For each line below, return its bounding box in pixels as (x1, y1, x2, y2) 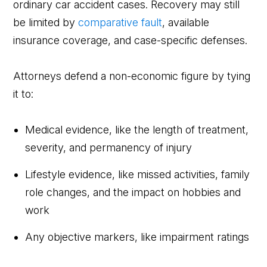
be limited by (13, 15, 79, 29)
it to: (13, 87, 34, 100)
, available (162, 15, 210, 29)
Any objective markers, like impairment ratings (25, 230, 250, 243)
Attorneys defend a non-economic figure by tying (13, 69, 251, 82)
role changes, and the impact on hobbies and (25, 185, 241, 198)
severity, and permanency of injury (25, 141, 193, 154)
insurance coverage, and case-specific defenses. (13, 33, 248, 46)
